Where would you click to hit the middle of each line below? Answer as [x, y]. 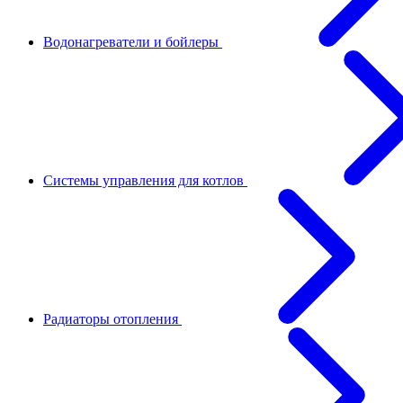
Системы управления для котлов [145, 180]
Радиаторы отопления [112, 319]
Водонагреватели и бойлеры [133, 42]
